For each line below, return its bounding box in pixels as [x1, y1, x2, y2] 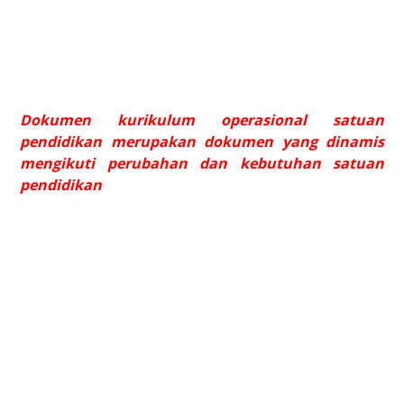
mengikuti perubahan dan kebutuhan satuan [20, 152, 384, 173]
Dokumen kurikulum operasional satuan [20, 109, 384, 130]
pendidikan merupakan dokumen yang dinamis [20, 131, 384, 151]
